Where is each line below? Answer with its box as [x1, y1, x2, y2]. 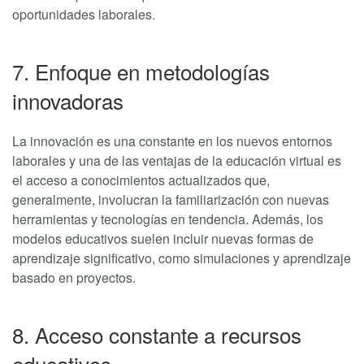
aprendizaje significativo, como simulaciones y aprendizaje [12, 249, 351, 268]
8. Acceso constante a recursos [12, 319, 301, 350]
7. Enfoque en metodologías [12, 56, 270, 87]
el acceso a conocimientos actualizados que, [12, 171, 270, 190]
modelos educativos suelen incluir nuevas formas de [12, 229, 314, 249]
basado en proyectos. [12, 268, 136, 288]
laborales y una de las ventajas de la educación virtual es [12, 151, 341, 171]
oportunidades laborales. [12, 5, 155, 24]
